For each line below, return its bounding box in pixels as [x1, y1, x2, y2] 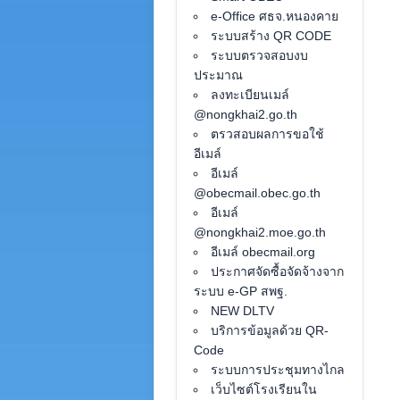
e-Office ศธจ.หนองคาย [211, 9, 339, 23]
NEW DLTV [211, 304, 275, 318]
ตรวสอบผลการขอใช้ [211, 127, 325, 141]
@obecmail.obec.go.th [194, 186, 321, 200]
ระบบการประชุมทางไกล [211, 362, 346, 377]
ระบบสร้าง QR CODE [211, 29, 332, 43]
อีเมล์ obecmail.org [211, 245, 316, 259]
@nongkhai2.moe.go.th [194, 225, 327, 239]
